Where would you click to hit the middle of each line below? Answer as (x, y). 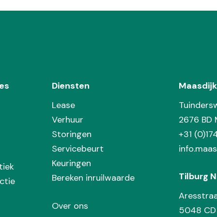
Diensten (71, 86)
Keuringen (72, 163)
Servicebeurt (78, 149)
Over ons (70, 206)
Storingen (72, 134)
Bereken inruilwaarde (93, 178)
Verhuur (68, 120)
